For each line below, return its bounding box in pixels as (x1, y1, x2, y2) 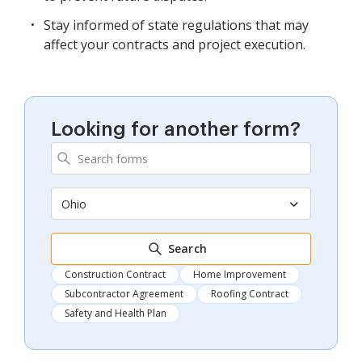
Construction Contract (65, 267, 166, 282)
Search (167, 241, 208, 257)
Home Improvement (193, 267, 286, 282)
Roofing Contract (211, 287, 288, 301)
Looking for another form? (51, 120, 301, 140)
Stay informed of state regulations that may (44, 16, 309, 35)
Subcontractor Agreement (65, 287, 183, 301)
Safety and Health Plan (65, 306, 166, 321)
